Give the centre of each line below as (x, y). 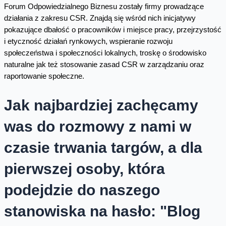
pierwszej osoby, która (84, 169)
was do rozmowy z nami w (97, 127)
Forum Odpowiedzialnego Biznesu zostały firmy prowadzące (104, 6)
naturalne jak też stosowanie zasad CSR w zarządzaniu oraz (104, 64)
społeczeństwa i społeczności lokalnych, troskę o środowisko (105, 53)
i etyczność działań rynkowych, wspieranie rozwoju (88, 41)
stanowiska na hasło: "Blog (102, 211)
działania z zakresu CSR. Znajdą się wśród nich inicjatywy (100, 18)
